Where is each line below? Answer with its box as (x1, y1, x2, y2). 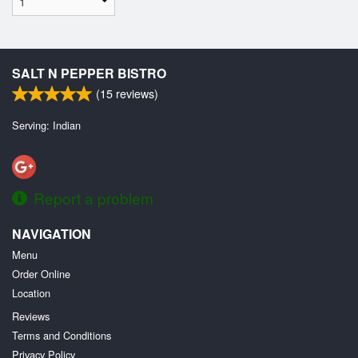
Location (12, 284, 50, 300)
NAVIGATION (12, 224, 91, 243)
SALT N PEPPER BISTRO (12, 63, 166, 82)
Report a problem (34, 186, 153, 209)
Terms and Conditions (12, 327, 111, 343)
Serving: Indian (12, 117, 81, 133)
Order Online (12, 265, 70, 281)
